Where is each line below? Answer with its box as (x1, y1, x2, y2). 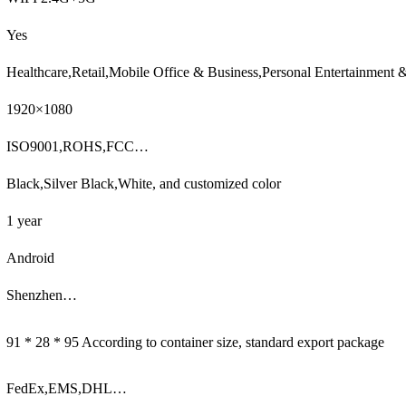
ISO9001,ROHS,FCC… (6, 138, 149, 154)
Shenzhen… (6, 286, 77, 303)
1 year (6, 212, 42, 228)
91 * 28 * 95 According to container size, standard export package (6, 333, 384, 350)
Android (6, 249, 54, 266)
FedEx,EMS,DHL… (6, 380, 127, 396)
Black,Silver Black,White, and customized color (6, 175, 281, 191)
